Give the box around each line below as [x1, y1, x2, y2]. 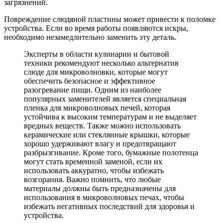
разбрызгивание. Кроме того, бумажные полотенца [24, 148, 198, 157]
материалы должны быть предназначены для [24, 184, 176, 193]
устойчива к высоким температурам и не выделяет [24, 112, 197, 121]
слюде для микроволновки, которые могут [24, 67, 168, 76]
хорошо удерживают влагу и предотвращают [24, 139, 176, 148]
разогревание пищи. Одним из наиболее [24, 85, 161, 94]
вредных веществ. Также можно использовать [24, 121, 181, 130]
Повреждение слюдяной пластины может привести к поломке [4, 14, 216, 23]
